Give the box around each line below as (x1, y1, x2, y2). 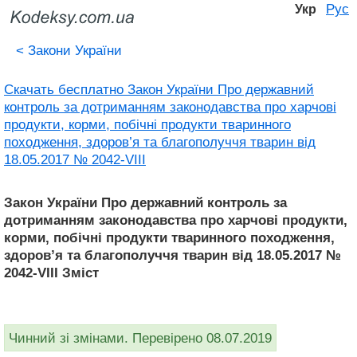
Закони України (24, 42, 122, 58)
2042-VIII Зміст (4, 265, 99, 280)
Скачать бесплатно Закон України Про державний (4, 81, 314, 97)
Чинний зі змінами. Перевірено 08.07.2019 (9, 330, 272, 346)
